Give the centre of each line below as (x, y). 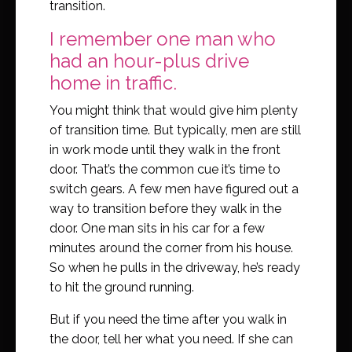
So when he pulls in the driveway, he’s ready (175, 267)
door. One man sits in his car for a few (157, 228)
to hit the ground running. (122, 287)
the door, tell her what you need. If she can (171, 339)
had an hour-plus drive (149, 60)
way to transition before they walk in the (165, 208)
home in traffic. (113, 82)
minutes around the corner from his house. (171, 247)
